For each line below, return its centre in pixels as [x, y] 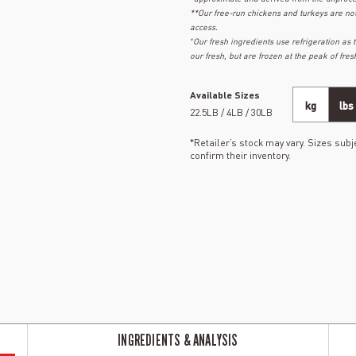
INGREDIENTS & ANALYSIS [178, 340]
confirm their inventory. [240, 155]
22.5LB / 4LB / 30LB [231, 112]
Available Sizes [225, 95]
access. [204, 27]
